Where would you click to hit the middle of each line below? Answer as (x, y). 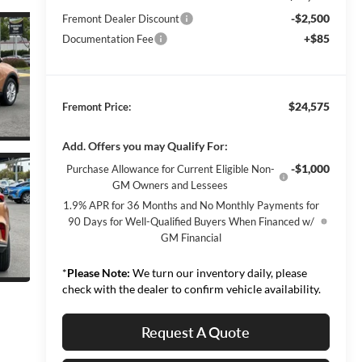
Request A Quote (196, 332)
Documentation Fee (107, 38)
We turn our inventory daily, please (218, 272)
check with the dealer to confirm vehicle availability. (191, 288)
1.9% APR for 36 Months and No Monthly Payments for (192, 205)
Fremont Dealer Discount (120, 18)
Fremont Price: (96, 106)
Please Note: (98, 272)
